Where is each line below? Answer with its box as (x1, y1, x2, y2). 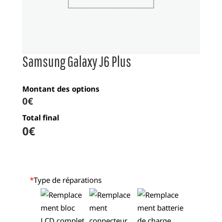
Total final (22, 112, 59, 122)
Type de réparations (33, 174, 102, 185)
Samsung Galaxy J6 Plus (22, 53, 131, 70)
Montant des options (22, 84, 100, 94)
